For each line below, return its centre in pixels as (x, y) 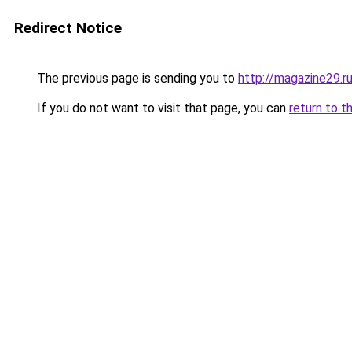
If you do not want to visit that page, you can (161, 108)
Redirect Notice (68, 28)
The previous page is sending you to (136, 78)
